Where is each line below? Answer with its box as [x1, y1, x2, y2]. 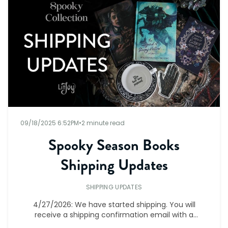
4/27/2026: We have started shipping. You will [33, 199, 195, 210]
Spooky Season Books [48, 134, 180, 156]
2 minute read [81, 118, 125, 127]
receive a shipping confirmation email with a [35, 209, 193, 220]
